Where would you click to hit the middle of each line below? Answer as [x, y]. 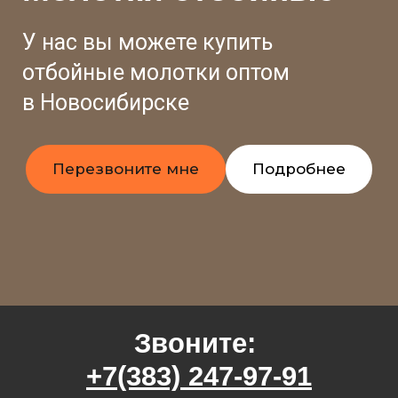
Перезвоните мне [126, 168]
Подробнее [299, 168]
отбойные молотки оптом [156, 72]
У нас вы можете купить [147, 42]
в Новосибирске [106, 102]
